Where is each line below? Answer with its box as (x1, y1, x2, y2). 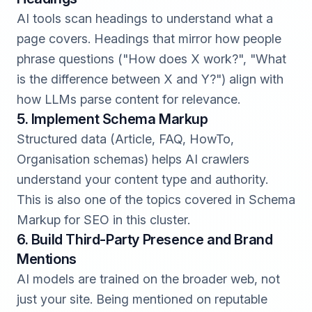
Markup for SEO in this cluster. (17, 212, 190, 227)
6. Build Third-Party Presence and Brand (17, 231, 273, 248)
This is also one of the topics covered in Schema (17, 192, 295, 207)
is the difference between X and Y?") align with (17, 72, 283, 86)
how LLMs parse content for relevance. (17, 92, 240, 107)
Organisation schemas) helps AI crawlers (17, 152, 249, 166)
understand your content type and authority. (17, 172, 268, 187)
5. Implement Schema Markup (17, 111, 208, 127)
